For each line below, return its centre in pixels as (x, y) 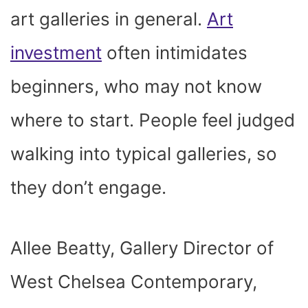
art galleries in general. (109, 19)
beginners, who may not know (136, 86)
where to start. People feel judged (153, 120)
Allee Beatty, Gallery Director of (142, 247)
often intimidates (175, 52)
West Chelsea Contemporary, (134, 281)
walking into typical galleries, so (144, 153)
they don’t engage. (88, 187)
